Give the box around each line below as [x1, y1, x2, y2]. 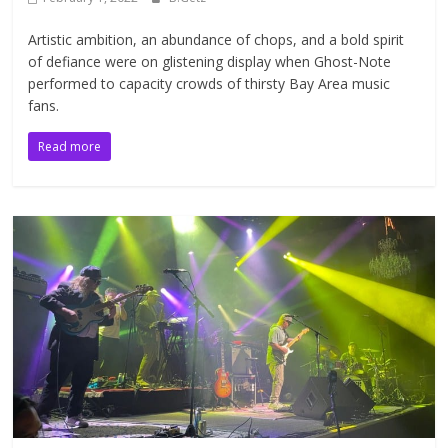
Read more [38, 137, 102, 155]
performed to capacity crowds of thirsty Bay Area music [28, 73, 391, 93]
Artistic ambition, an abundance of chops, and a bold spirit [28, 29, 405, 49]
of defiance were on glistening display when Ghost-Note [28, 51, 392, 71]
